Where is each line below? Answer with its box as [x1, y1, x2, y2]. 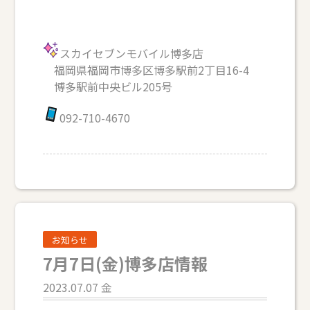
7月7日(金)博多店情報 [43, 251, 208, 276]
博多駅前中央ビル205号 [43, 77, 173, 95]
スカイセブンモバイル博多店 [60, 44, 204, 62]
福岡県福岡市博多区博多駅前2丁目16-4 [43, 61, 250, 78]
